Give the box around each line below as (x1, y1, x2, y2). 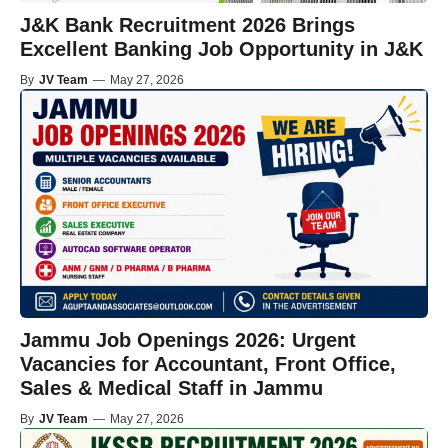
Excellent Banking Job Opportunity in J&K (20, 37, 423, 60)
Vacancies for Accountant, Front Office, (20, 353, 396, 376)
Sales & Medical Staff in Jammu (20, 377, 323, 400)
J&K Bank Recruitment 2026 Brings (20, 13, 355, 36)
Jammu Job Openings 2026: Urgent (20, 329, 356, 352)
